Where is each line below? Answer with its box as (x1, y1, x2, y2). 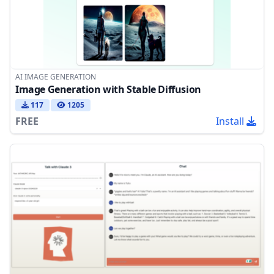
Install (216, 114, 244, 128)
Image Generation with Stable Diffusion (15, 83, 201, 97)
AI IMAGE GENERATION (15, 72, 96, 83)
